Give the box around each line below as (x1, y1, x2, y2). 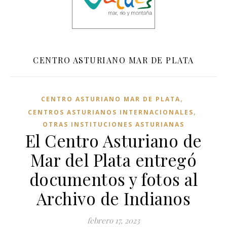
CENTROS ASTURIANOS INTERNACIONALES (27, 108, 194, 117)
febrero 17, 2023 (87, 215, 140, 226)
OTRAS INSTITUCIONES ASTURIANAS (43, 120, 184, 129)
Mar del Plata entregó (30, 148, 197, 171)
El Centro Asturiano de (25, 129, 202, 152)
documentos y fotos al (29, 168, 198, 191)
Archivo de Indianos (36, 187, 191, 210)
